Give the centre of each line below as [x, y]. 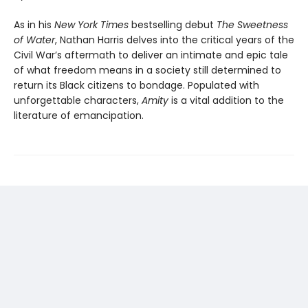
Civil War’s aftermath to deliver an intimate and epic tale [151, 55]
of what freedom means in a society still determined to [147, 70]
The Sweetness [252, 25]
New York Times [91, 25]
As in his [34, 25]
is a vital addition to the [226, 101]
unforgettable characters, [78, 101]
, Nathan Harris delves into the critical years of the [175, 40]
